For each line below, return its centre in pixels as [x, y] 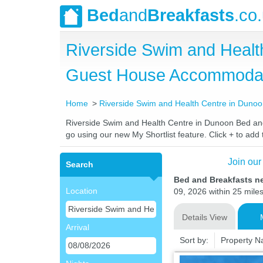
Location [82, 191]
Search [80, 164]
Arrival [77, 227]
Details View [204, 217]
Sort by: [194, 240]
